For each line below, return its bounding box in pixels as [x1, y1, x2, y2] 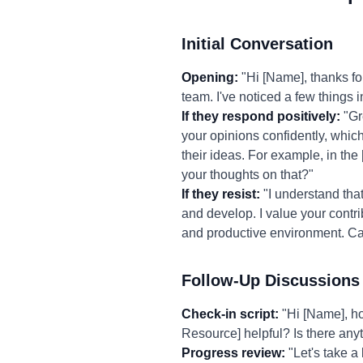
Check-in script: [181, 307, 279, 321]
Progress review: [181, 346, 285, 360]
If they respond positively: [181, 109, 340, 123]
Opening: [181, 70, 238, 84]
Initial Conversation [181, 35, 333, 53]
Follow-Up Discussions [181, 271, 360, 289]
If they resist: [181, 187, 260, 201]
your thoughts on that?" [181, 168, 314, 181]
